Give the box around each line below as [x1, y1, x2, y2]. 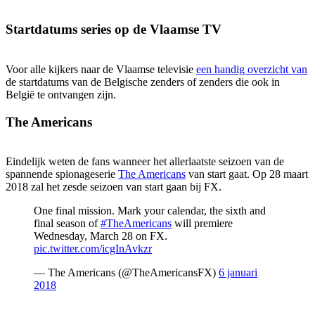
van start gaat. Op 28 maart [186, 168, 308, 181]
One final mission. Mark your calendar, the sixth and [34, 205, 266, 217]
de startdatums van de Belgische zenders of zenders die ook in [6, 75, 280, 88]
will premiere [172, 217, 233, 230]
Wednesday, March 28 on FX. [34, 230, 167, 243]
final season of [34, 217, 101, 230]
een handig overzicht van [196, 63, 307, 75]
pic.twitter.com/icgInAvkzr [34, 243, 152, 255]
